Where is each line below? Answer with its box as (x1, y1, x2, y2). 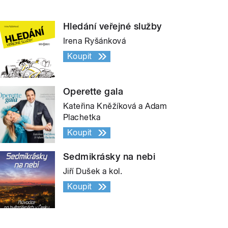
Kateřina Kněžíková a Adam (63, 101, 167, 111)
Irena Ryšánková (63, 36, 126, 46)
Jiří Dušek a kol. (63, 166, 123, 176)
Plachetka (63, 112, 101, 122)
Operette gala (63, 85, 124, 97)
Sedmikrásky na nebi (63, 151, 156, 162)
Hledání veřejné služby (63, 20, 162, 32)
